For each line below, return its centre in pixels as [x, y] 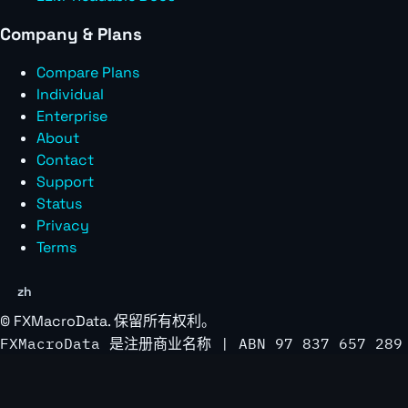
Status [59, 204]
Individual [70, 95]
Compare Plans [88, 73]
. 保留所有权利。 [162, 321]
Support [65, 182]
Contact [65, 160]
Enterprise [72, 117]
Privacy [63, 226]
